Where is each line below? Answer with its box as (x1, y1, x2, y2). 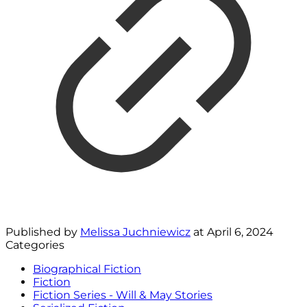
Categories (5, 238, 64, 251)
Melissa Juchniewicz (80, 225, 191, 238)
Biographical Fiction (33, 262, 141, 275)
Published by (5, 225, 80, 238)
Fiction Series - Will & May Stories (33, 288, 212, 302)
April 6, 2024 (207, 225, 273, 238)
